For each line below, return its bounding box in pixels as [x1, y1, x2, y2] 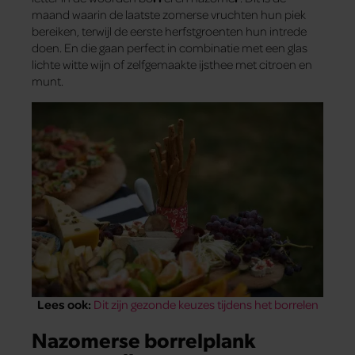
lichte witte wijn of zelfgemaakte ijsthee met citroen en [32, 56, 312, 73]
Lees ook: [36, 296, 91, 313]
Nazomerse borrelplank [32, 325, 255, 353]
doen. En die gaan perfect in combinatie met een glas [32, 40, 307, 56]
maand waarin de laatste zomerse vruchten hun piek [32, 6, 306, 23]
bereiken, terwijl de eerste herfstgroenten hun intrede [32, 23, 307, 40]
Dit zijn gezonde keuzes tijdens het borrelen [93, 296, 319, 313]
